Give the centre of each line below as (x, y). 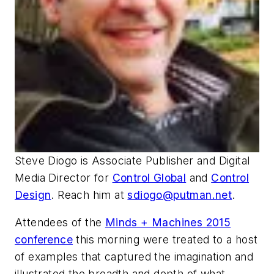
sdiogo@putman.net (180, 194)
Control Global (149, 177)
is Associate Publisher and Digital (165, 160)
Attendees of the (60, 223)
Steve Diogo (48, 160)
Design (33, 194)
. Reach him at (89, 194)
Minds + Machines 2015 (168, 223)
